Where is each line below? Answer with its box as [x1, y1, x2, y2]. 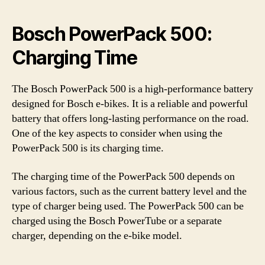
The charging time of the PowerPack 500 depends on [12, 169, 235, 183]
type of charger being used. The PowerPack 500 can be [12, 199, 244, 213]
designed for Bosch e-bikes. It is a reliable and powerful [12, 97, 248, 111]
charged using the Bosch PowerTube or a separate [12, 214, 222, 228]
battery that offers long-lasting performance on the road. [12, 112, 249, 125]
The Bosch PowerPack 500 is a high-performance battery [12, 82, 253, 96]
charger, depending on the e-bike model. [12, 228, 182, 243]
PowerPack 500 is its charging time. [12, 141, 164, 155]
